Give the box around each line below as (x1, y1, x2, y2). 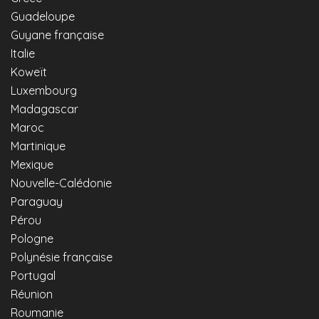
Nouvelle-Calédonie (11, 176, 112, 191)
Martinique (11, 139, 66, 154)
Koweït (11, 65, 47, 80)
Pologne (11, 231, 53, 246)
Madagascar (11, 102, 78, 117)
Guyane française (11, 28, 104, 43)
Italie (11, 46, 35, 61)
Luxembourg (11, 83, 77, 98)
